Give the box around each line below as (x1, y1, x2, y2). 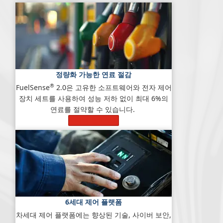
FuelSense (15, 83, 50, 93)
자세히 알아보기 (68, 115, 119, 125)
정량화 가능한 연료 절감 (56, 70, 131, 80)
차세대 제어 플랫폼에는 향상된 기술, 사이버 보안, (16, 210, 171, 220)
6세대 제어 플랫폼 (65, 197, 122, 207)
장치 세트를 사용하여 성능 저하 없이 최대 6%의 (19, 94, 168, 104)
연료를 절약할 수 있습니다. (50, 105, 137, 114)
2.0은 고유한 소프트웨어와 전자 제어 (54, 83, 172, 93)
